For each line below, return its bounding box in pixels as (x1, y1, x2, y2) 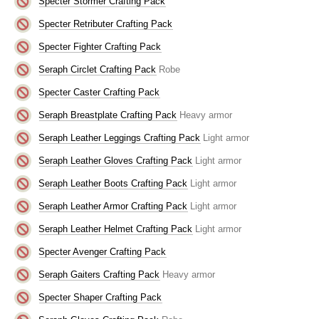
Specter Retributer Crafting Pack (38, 18, 173, 29)
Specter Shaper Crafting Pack (38, 291, 162, 303)
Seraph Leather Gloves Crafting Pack (38, 155, 193, 166)
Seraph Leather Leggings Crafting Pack (38, 132, 201, 143)
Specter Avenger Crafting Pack (38, 246, 167, 257)
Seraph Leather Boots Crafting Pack (38, 177, 188, 189)
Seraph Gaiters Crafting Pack (38, 268, 160, 280)
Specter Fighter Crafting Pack (38, 41, 162, 52)
